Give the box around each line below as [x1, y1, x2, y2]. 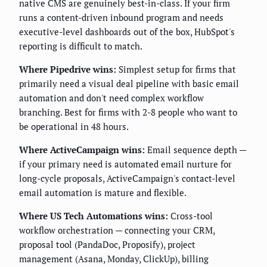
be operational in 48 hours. [19, 120, 129, 133]
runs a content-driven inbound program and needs [19, 11, 223, 24]
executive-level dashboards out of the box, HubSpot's [19, 26, 235, 38]
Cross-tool [168, 210, 213, 222]
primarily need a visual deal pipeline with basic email [19, 77, 239, 90]
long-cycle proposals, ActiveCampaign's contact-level [19, 172, 235, 185]
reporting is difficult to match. [19, 40, 142, 52]
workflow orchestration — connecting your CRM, [19, 224, 215, 237]
